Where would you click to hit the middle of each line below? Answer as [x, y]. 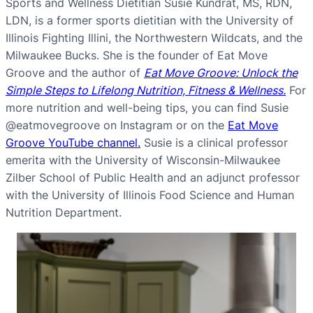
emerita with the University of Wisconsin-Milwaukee [143, 160]
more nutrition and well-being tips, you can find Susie [147, 108]
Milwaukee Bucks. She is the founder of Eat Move [137, 56]
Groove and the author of [75, 73]
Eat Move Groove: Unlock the [221, 73]
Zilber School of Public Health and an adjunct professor [153, 178]
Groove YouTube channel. [73, 143]
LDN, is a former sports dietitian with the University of [150, 21]
